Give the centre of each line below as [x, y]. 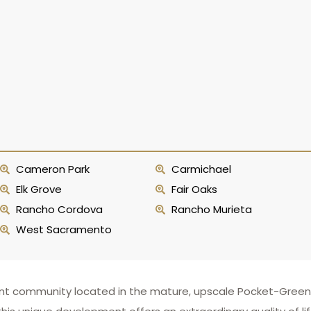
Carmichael [201, 169]
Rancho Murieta [211, 209]
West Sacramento [64, 229]
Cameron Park [52, 169]
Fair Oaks [194, 189]
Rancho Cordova [59, 209]
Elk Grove [39, 189]
